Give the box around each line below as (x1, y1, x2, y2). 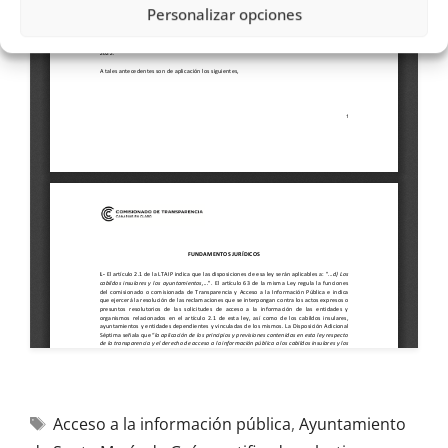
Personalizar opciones (146, 4, 302, 25)
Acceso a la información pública (52, 413, 291, 435)
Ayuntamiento (298, 413, 406, 435)
